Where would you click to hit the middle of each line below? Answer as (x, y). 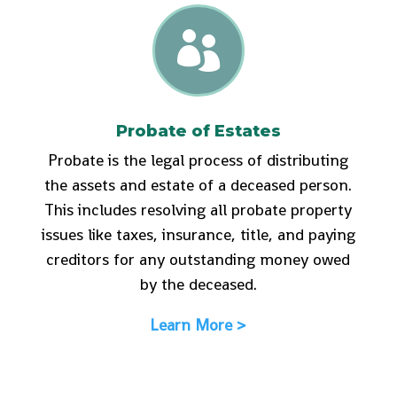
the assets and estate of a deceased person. (198, 184)
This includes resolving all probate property (198, 209)
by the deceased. (198, 284)
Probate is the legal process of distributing (198, 160)
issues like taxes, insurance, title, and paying (198, 234)
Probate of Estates (198, 131)
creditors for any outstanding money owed (198, 259)
